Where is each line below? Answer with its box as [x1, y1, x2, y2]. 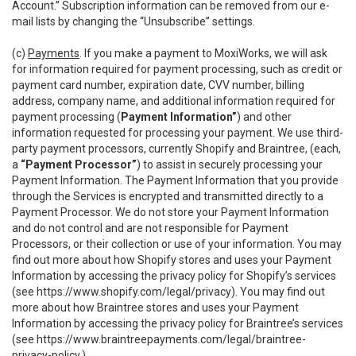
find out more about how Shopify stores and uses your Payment [12, 253, 331, 266]
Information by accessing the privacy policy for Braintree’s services [12, 317, 343, 330]
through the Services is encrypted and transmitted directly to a [12, 190, 323, 203]
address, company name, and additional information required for [12, 95, 335, 107]
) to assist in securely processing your [137, 158, 323, 171]
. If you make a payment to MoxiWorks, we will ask [79, 47, 327, 60]
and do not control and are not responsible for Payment [12, 222, 288, 234]
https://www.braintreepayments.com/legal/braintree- [37, 333, 306, 346]
